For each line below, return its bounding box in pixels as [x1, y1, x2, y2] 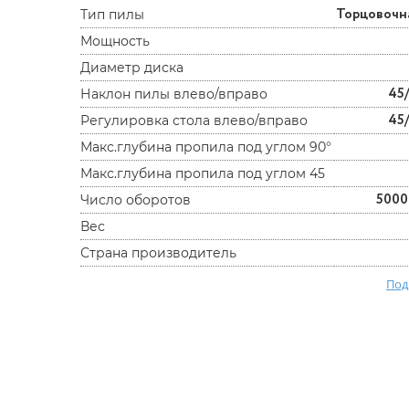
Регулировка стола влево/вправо [80, 112, 309, 129]
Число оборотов [80, 192, 192, 208]
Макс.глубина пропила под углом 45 [80, 165, 326, 182]
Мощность [80, 33, 151, 49]
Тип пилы [80, 6, 145, 23]
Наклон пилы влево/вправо [80, 86, 268, 102]
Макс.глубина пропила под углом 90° [80, 139, 332, 155]
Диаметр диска [80, 59, 184, 76]
